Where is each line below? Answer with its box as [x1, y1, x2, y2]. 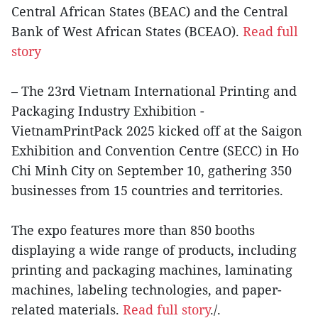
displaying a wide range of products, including [11, 241, 297, 259]
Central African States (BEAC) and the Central [11, 3, 288, 21]
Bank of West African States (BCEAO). [11, 23, 243, 40]
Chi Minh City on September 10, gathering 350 [11, 162, 292, 180]
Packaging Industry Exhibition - [11, 102, 204, 120]
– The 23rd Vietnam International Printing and [11, 82, 297, 100]
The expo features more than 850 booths [11, 221, 255, 239]
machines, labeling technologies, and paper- [11, 281, 282, 299]
